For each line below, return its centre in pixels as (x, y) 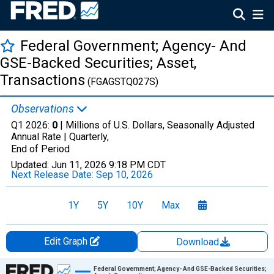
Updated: (31, 165)
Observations (44, 109)
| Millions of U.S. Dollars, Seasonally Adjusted (156, 125)
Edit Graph (67, 241)
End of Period (40, 149)
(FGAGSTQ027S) (122, 82)
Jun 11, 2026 (79, 165)
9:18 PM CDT (137, 165)
